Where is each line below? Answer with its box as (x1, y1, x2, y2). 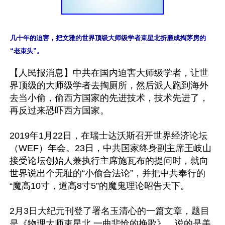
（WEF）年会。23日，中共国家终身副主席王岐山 (10, 143, 211, 153)
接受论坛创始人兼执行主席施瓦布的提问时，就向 (10, 155, 208, 166)
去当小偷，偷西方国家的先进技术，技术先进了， (10, 92, 208, 103)
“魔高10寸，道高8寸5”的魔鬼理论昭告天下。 (10, 180, 189, 191)
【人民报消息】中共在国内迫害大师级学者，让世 (10, 67, 208, 78)
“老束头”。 (10, 47, 43, 55)
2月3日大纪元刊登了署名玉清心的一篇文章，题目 (10, 205, 209, 216)
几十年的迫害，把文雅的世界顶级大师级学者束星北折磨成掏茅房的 (10, 34, 206, 42)
